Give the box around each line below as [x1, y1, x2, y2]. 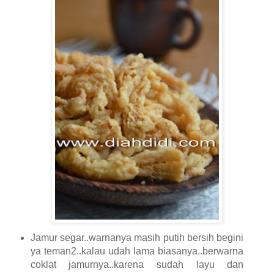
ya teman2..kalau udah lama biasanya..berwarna [30, 246, 244, 257]
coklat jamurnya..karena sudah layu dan [30, 259, 244, 270]
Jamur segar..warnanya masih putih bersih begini [30, 232, 244, 243]
